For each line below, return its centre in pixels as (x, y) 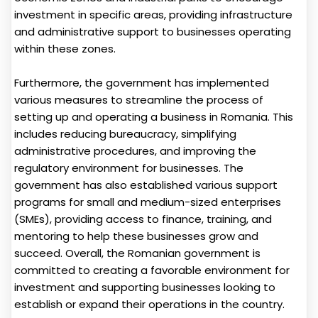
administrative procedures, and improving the (135, 150)
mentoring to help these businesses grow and (136, 236)
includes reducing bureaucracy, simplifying (125, 133)
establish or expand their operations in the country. (149, 304)
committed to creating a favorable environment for (152, 270)
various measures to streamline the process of (139, 99)
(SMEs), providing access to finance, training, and (143, 219)
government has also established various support (146, 185)
